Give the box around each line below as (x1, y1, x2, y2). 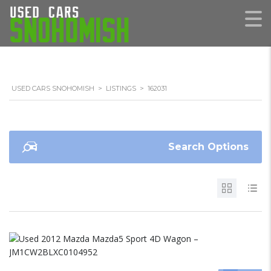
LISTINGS (106, 84, 136, 93)
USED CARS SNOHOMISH (11, 84, 94, 93)
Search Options (168, 141, 249, 152)
